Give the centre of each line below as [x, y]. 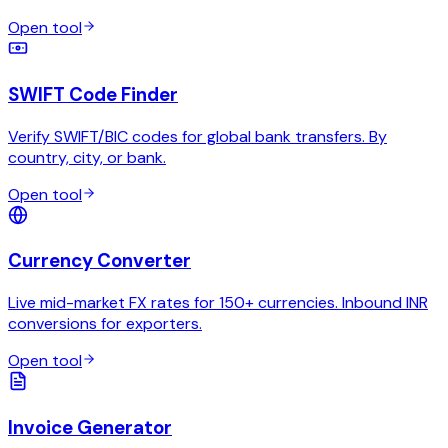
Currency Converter [99, 261]
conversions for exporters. [105, 324]
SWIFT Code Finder [93, 94]
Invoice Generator [90, 427]
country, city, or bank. [87, 157]
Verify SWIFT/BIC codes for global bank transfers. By [197, 136]
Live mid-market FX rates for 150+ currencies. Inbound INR [218, 303]
